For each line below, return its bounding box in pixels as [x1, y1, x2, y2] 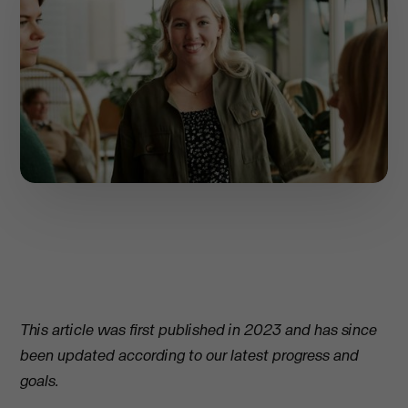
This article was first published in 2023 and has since [20, 320, 378, 340]
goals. [20, 371, 59, 391]
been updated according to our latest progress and [20, 345, 360, 365]
